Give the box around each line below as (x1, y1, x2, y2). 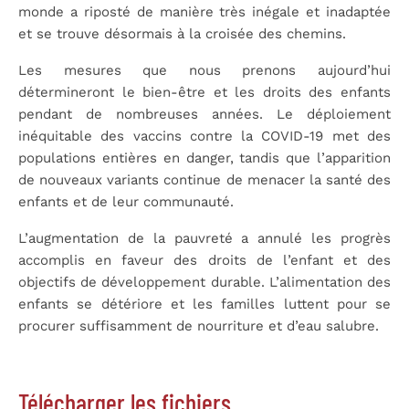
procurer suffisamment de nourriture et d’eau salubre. (18, 317, 379, 334)
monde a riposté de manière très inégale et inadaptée (18, 3, 391, 20)
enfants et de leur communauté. (18, 193, 234, 210)
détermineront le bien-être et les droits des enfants (18, 83, 391, 100)
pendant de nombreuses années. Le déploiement (18, 105, 391, 122)
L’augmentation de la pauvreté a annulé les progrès (18, 229, 391, 246)
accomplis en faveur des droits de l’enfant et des (18, 251, 391, 268)
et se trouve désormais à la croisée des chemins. (18, 25, 346, 42)
